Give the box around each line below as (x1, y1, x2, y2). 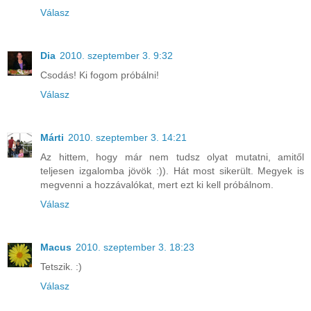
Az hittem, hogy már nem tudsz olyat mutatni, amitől (40, 151, 304, 163)
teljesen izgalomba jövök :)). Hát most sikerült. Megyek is (40, 165, 304, 177)
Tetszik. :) (40, 261, 82, 273)
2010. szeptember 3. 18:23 (76, 242, 194, 253)
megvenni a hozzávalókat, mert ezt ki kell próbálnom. (40, 179, 274, 191)
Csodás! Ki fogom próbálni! (40, 69, 159, 81)
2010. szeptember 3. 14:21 (68, 132, 187, 144)
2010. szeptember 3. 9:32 (60, 50, 173, 62)
